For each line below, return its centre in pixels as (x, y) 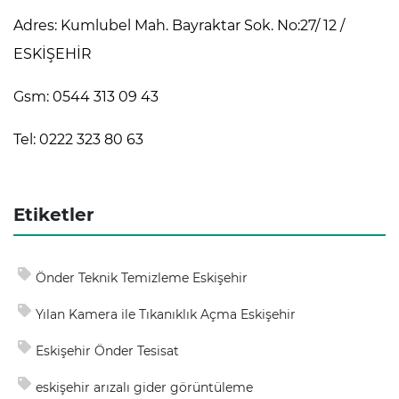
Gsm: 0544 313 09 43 (86, 97)
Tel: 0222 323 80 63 (78, 139)
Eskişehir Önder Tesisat (107, 351)
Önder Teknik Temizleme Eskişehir (142, 278)
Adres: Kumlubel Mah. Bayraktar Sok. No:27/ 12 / (179, 25)
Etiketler (54, 215)
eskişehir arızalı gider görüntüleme (144, 387)
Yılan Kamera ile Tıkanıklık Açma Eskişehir (166, 314)
